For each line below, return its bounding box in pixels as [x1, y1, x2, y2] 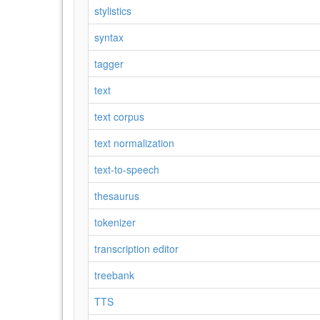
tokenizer [94, 215, 136, 229]
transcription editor [94, 241, 179, 256]
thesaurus [94, 189, 139, 203]
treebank [94, 268, 134, 282]
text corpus [94, 109, 144, 124]
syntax [94, 30, 124, 44]
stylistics [94, 4, 131, 18]
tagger [94, 56, 124, 71]
